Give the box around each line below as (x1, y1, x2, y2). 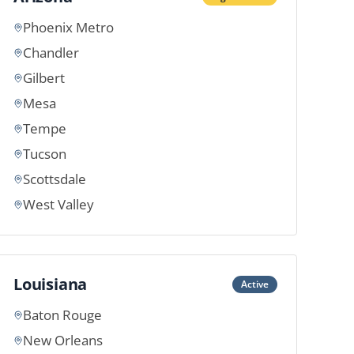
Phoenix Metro (23, 18, 114, 36)
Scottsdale (23, 170, 86, 188)
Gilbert (23, 69, 65, 87)
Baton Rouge (23, 306, 102, 324)
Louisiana (13, 273, 88, 295)
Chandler (23, 43, 79, 62)
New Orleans (23, 331, 103, 349)
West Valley (23, 195, 94, 213)
